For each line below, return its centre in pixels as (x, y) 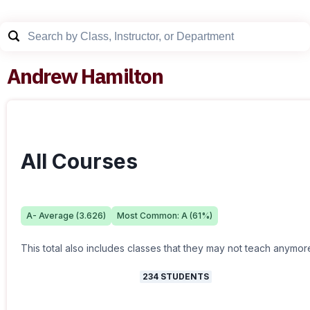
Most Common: (149, 216)
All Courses (79, 161)
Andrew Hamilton (85, 76)
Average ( (58, 216)
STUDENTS (184, 276)
